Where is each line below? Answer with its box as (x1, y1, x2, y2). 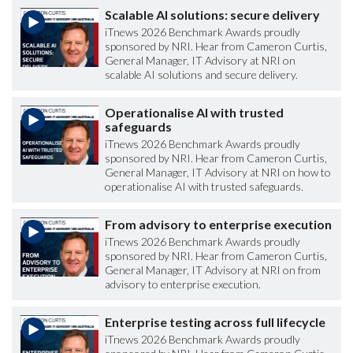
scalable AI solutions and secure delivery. (105, 68, 298, 82)
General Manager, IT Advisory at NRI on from (105, 263, 321, 277)
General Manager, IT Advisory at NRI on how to (105, 165, 331, 180)
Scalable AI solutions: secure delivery (105, 7, 320, 23)
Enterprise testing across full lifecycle (105, 314, 325, 330)
